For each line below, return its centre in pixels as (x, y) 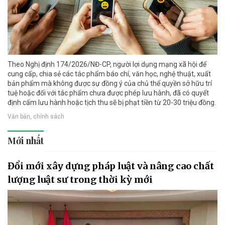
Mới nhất (26, 141)
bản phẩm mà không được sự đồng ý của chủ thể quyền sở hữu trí (110, 84)
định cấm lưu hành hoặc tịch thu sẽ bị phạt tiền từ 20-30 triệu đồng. (112, 103)
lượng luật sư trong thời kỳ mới (80, 180)
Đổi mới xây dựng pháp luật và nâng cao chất (111, 166)
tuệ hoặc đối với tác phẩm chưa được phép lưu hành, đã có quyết (108, 93)
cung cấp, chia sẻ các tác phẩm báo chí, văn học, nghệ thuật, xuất (109, 74)
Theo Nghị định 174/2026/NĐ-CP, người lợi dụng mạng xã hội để (107, 65)
